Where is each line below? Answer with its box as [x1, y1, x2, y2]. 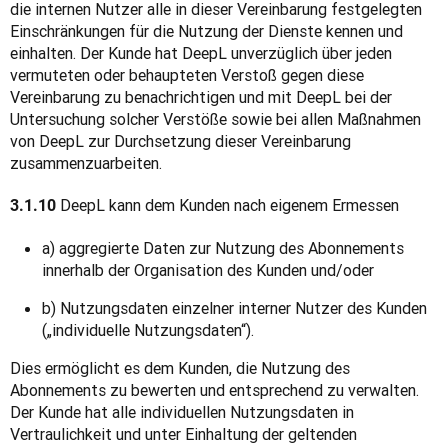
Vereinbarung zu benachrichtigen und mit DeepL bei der [10, 87, 392, 107]
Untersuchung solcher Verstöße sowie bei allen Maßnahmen [10, 109, 421, 129]
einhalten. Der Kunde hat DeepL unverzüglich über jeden [10, 43, 392, 63]
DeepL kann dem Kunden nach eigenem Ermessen [60, 195, 399, 215]
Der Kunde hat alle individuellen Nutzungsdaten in [10, 402, 354, 422]
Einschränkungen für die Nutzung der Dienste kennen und [10, 21, 403, 41]
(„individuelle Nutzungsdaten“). [42, 320, 254, 340]
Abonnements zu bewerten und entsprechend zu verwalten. [10, 380, 419, 400]
